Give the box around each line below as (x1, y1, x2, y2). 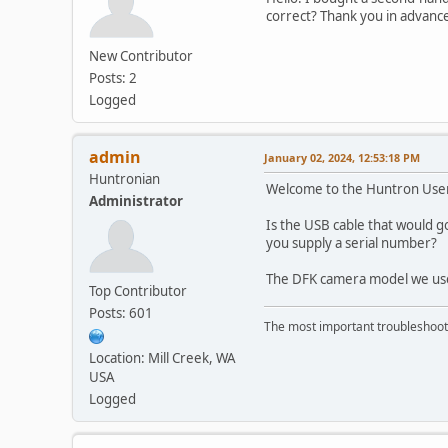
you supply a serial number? (266, 233, 437, 252)
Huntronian (89, 169, 160, 188)
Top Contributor (89, 281, 187, 300)
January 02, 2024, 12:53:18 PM (264, 149, 420, 165)
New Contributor (89, 46, 193, 65)
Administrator (89, 191, 183, 210)
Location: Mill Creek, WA (89, 348, 236, 367)
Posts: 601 (89, 303, 153, 322)
